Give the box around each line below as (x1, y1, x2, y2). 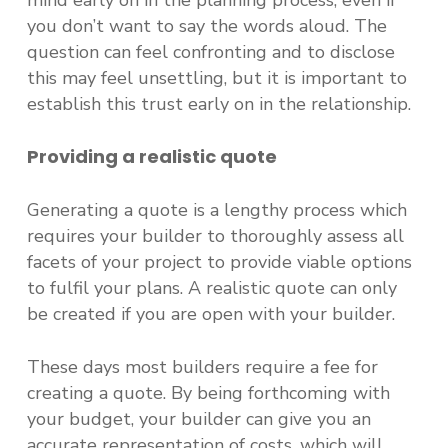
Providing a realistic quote (26, 144, 277, 169)
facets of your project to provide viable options (26, 250, 412, 274)
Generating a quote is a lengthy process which (26, 198, 407, 222)
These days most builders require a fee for (26, 355, 378, 379)
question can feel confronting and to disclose (26, 40, 395, 64)
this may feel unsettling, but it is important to (26, 66, 407, 90)
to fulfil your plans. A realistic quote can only (26, 276, 397, 300)
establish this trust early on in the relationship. (26, 92, 411, 116)
